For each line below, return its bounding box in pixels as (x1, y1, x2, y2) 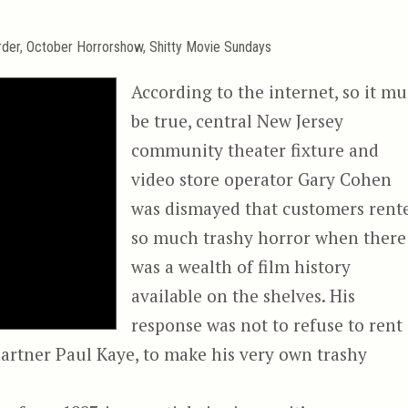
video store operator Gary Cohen (131, 167, 393, 190)
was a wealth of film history (131, 254, 352, 278)
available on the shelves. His (131, 283, 356, 307)
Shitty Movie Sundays (148, 38, 271, 56)
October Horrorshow (25, 38, 143, 56)
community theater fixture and (131, 138, 380, 161)
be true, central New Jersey (131, 108, 344, 132)
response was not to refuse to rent (131, 312, 403, 336)
